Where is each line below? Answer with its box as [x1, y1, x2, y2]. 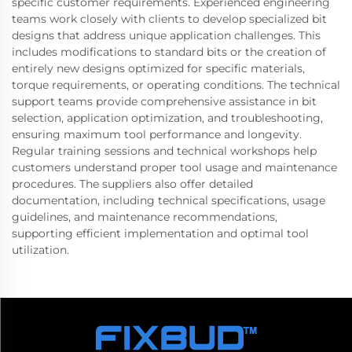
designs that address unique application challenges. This [12, 28, 321, 42]
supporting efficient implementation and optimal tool [12, 226, 309, 240]
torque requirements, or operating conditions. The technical [12, 78, 340, 92]
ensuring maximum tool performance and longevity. [12, 127, 302, 141]
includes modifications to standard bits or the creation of [12, 45, 326, 59]
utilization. [12, 243, 69, 257]
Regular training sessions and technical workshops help [12, 144, 317, 158]
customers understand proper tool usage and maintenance [12, 160, 337, 174]
